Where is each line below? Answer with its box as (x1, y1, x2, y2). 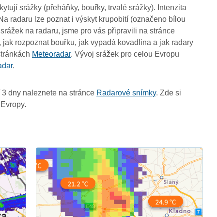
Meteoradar (32, 49, 71, 58)
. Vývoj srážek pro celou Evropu (71, 49, 180, 58)
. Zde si (156, 88, 182, 97)
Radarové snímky (96, 88, 156, 97)
